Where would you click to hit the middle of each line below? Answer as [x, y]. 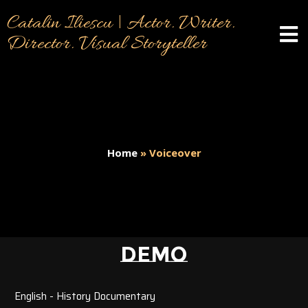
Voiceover [175, 153]
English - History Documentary [85, 296]
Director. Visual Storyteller [107, 45]
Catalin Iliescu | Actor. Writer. [121, 24]
